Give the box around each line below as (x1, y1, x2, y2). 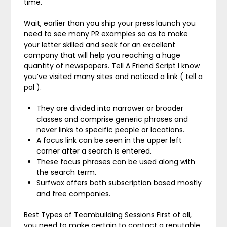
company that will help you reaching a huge (24, 50, 181, 60)
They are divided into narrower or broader (36, 103, 184, 113)
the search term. (36, 167, 97, 177)
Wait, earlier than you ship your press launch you (24, 18, 196, 28)
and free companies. (36, 188, 111, 199)
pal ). (24, 82, 42, 92)
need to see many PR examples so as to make (24, 29, 188, 39)
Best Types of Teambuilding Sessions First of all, (24, 210, 192, 220)
